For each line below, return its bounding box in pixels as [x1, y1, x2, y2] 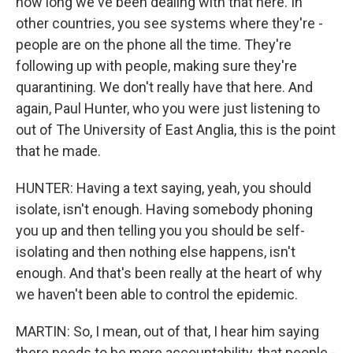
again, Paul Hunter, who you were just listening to [16, 100, 320, 117]
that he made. [16, 143, 101, 160]
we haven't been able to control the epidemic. [16, 286, 298, 303]
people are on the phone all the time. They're [16, 36, 292, 54]
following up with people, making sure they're [16, 58, 297, 75]
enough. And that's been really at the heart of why [16, 265, 322, 282]
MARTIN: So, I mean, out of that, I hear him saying [16, 323, 319, 340]
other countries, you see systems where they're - [16, 15, 323, 32]
